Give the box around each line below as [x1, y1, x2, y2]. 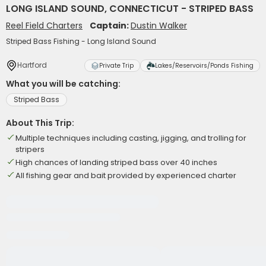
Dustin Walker [131, 20, 187, 31]
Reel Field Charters [6, 20, 83, 31]
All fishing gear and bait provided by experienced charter [15, 170, 236, 181]
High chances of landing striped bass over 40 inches [15, 157, 217, 168]
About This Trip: [6, 117, 74, 129]
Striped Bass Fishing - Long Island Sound [6, 36, 156, 46]
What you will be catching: [6, 78, 121, 90]
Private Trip [99, 61, 134, 70]
